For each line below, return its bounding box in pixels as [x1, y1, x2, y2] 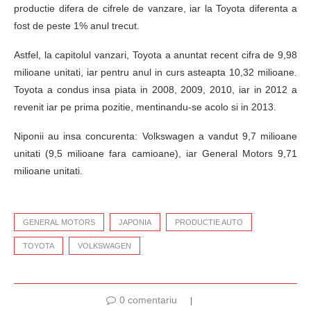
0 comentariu [119, 294, 177, 305]
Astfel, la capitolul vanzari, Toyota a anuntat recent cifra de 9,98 [14, 49, 297, 60]
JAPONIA [119, 217, 151, 226]
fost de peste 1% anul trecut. [14, 19, 140, 31]
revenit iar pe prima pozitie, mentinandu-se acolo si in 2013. [14, 101, 276, 112]
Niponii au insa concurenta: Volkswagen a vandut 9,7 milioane [14, 130, 297, 142]
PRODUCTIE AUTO [175, 217, 243, 226]
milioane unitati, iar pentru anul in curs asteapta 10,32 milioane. [14, 66, 297, 78]
